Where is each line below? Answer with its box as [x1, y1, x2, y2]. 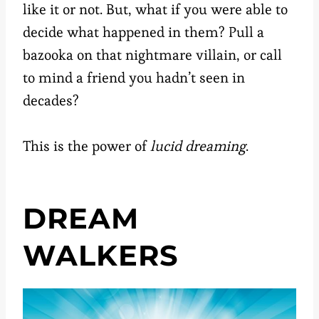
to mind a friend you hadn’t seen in [23, 68, 245, 87]
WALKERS [23, 237, 179, 273]
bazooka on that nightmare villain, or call [23, 45, 282, 64]
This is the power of [23, 136, 150, 155]
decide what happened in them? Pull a [23, 22, 264, 41]
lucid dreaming [150, 136, 246, 155]
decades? [23, 90, 79, 110]
